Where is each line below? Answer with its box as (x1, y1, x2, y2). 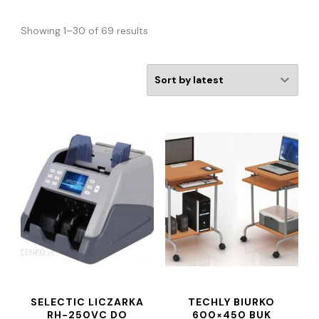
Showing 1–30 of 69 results (21, 24, 148, 37)
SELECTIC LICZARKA (31, 296, 145, 308)
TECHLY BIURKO (188, 296, 276, 308)
